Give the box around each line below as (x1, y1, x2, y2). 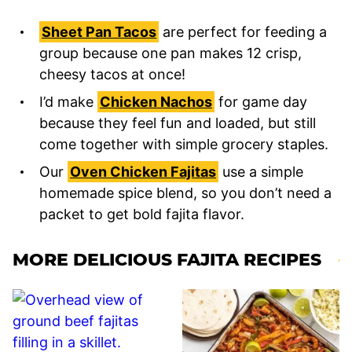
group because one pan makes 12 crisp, (39, 45, 302, 62)
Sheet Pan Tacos (42, 24, 156, 41)
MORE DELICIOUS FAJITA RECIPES (13, 249, 321, 271)
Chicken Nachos (100, 93, 212, 111)
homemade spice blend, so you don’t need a (39, 185, 332, 202)
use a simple (218, 163, 303, 181)
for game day (214, 93, 307, 111)
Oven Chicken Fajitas (70, 163, 216, 181)
